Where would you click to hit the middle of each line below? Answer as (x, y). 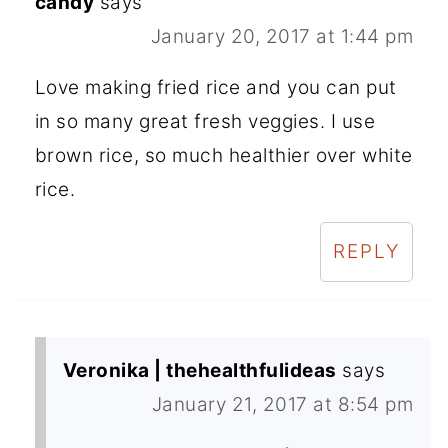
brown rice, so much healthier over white (223, 155)
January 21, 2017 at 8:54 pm (282, 404)
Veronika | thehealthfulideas (199, 370)
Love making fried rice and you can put (215, 87)
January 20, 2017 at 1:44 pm (282, 36)
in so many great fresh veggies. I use (205, 121)
